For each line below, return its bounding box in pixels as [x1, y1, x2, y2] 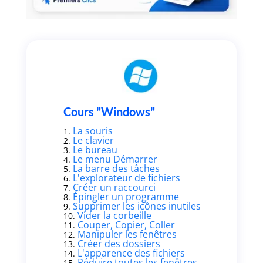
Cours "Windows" [63, 104, 155, 119]
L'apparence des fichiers [77, 247, 185, 260]
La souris [72, 124, 113, 138]
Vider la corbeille [77, 209, 151, 222]
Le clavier [72, 134, 114, 147]
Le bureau [72, 143, 117, 157]
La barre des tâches [72, 162, 160, 176]
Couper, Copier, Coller [77, 218, 175, 232]
